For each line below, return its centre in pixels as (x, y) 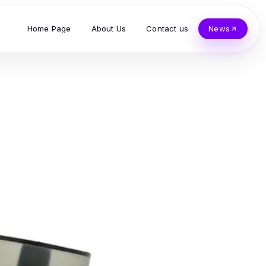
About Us (109, 28)
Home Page (49, 28)
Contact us (167, 28)
